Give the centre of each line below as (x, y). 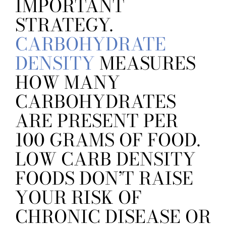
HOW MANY (68, 83)
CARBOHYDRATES (96, 102)
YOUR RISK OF (78, 198)
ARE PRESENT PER (97, 121)
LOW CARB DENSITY (105, 159)
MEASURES (145, 64)
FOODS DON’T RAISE (104, 179)
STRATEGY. (64, 25)
